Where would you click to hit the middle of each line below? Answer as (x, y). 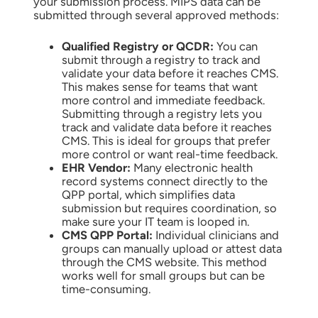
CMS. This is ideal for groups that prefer (166, 140)
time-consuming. (106, 289)
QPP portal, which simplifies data (148, 194)
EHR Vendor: (96, 167)
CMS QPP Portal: (108, 235)
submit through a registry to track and (161, 59)
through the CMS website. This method (164, 262)
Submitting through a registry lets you (161, 113)
